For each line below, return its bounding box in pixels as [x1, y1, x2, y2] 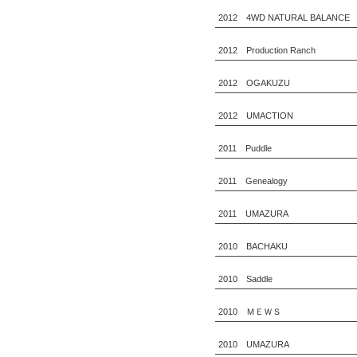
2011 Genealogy [218, 176, 288, 186]
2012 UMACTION [218, 111, 293, 120]
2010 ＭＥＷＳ [218, 307, 281, 316]
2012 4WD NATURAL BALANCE [218, 13, 350, 22]
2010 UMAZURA [218, 339, 289, 349]
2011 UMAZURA [218, 209, 288, 218]
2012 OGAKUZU [218, 78, 290, 88]
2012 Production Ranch [218, 45, 316, 55]
